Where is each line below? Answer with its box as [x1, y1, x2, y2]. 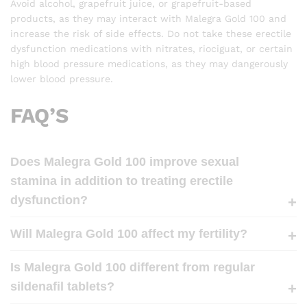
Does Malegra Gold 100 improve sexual [10, 154, 239, 169]
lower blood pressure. [10, 73, 113, 85]
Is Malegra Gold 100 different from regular [10, 260, 255, 274]
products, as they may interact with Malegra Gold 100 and [10, 13, 286, 25]
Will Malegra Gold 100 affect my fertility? [10, 226, 247, 241]
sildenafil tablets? [10, 279, 114, 293]
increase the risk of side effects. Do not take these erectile [10, 28, 291, 40]
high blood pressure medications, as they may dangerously [10, 58, 288, 70]
